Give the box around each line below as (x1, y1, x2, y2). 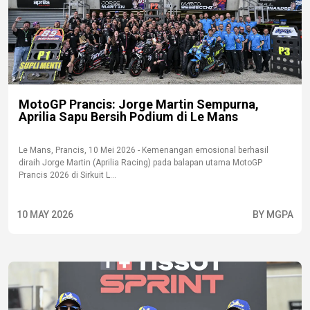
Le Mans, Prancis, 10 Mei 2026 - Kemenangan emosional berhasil (19, 145, 268, 155)
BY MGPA (253, 209, 293, 220)
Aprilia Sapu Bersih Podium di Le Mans (19, 109, 238, 124)
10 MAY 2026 (17, 209, 73, 220)
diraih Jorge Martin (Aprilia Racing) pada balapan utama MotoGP (19, 158, 262, 167)
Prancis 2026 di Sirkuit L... (19, 170, 116, 180)
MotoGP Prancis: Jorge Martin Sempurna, (19, 97, 259, 111)
